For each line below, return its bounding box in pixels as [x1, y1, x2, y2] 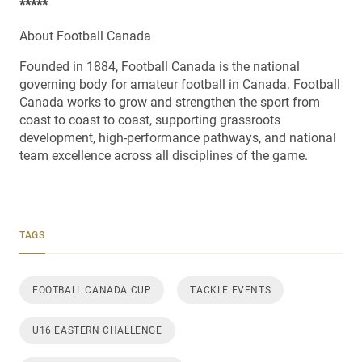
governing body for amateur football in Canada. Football [19, 77, 340, 92]
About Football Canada [19, 28, 154, 44]
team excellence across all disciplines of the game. [19, 148, 311, 163]
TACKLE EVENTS [190, 284, 271, 296]
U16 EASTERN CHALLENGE [32, 325, 162, 336]
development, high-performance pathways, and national [19, 130, 336, 145]
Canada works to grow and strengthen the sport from [19, 95, 320, 110]
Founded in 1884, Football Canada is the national [19, 59, 300, 74]
